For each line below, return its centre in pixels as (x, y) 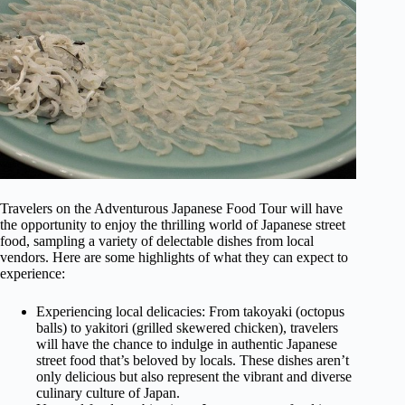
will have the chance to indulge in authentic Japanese (187, 344)
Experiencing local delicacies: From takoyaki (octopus (190, 312)
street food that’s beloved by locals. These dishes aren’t (193, 361)
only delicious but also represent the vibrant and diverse (194, 377)
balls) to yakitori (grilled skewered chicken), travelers (187, 328)
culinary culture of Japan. (108, 393)
